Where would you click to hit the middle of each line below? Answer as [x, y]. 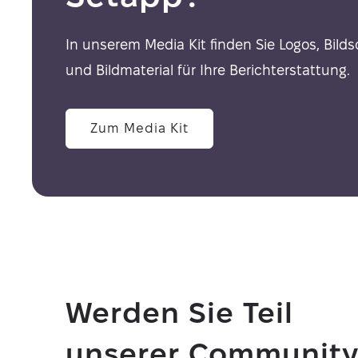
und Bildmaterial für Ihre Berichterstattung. [208, 70]
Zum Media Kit [139, 129]
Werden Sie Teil [179, 313]
